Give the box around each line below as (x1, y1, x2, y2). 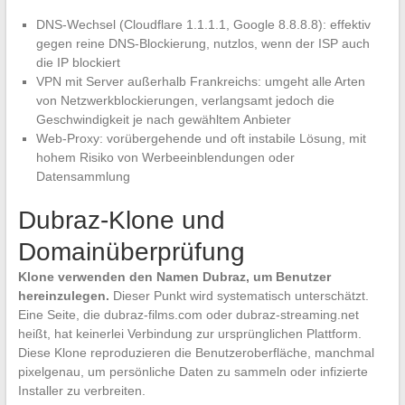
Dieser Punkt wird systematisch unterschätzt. (108, 288, 369, 304)
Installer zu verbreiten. (17, 383, 146, 399)
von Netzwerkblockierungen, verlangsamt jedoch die (35, 93, 334, 108)
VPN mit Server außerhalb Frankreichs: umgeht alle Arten (35, 74, 365, 89)
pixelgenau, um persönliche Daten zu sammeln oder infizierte (17, 364, 368, 380)
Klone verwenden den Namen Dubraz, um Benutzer (17, 269, 331, 285)
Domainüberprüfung (17, 238, 245, 267)
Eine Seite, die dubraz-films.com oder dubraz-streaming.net (17, 307, 359, 323)
